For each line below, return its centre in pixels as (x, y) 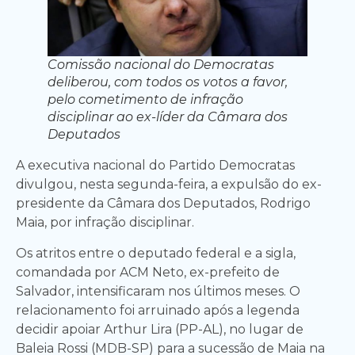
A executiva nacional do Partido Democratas (155, 166)
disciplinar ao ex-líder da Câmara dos (168, 117)
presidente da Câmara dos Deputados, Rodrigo (163, 204)
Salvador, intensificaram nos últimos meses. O (158, 291)
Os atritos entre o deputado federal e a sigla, (156, 253)
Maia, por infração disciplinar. (105, 223)
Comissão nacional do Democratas (161, 65)
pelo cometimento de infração (145, 100)
